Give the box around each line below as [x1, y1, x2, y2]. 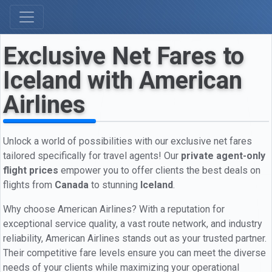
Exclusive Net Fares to [3, 42, 244, 70]
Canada [55, 178, 89, 191]
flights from [3, 178, 55, 191]
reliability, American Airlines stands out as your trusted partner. [3, 232, 267, 244]
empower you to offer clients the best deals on [58, 164, 260, 176]
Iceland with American [3, 66, 242, 95]
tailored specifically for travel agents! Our [3, 149, 181, 161]
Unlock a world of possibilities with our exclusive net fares [3, 135, 252, 147]
